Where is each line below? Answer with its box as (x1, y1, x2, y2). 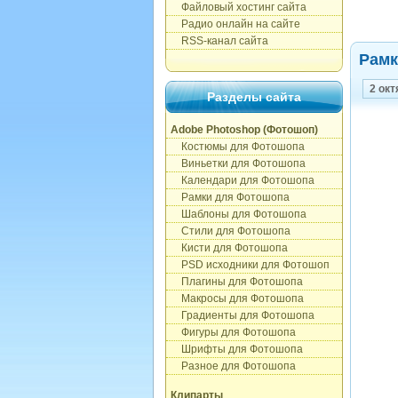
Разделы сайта (207, 90, 301, 104)
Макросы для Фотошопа (171, 292, 304, 305)
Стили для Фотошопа (171, 225, 291, 237)
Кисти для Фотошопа (171, 242, 288, 254)
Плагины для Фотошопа (171, 275, 303, 288)
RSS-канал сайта (171, 35, 268, 47)
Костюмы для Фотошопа (171, 140, 305, 153)
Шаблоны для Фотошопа (171, 208, 306, 220)
